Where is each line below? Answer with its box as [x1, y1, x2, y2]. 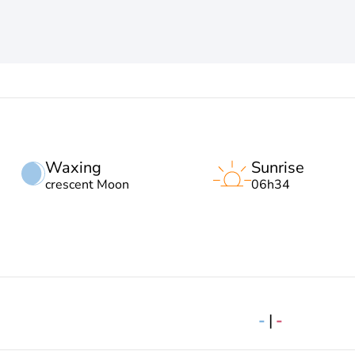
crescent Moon [44, 176, 129, 193]
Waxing [44, 157, 101, 178]
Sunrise [251, 157, 304, 178]
